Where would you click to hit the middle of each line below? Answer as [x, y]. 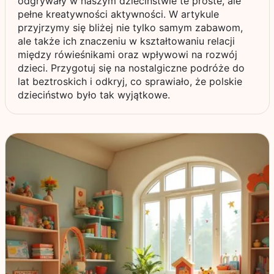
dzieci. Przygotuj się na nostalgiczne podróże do [131, 68]
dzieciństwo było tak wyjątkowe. [94, 95]
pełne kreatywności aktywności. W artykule [118, 14]
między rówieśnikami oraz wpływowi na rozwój [127, 54]
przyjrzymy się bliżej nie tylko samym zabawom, [130, 28]
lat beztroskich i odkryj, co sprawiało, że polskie [130, 81]
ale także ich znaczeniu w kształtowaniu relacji [126, 41]
